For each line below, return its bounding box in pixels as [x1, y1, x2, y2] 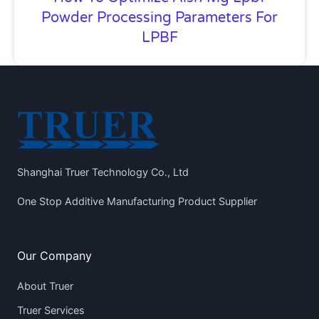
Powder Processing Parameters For [41, 9, 278, 27]
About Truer [17, 279, 73, 292]
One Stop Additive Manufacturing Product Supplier [17, 194, 257, 207]
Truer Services [17, 303, 85, 316]
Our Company [17, 248, 92, 263]
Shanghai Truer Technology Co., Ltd [17, 166, 189, 179]
